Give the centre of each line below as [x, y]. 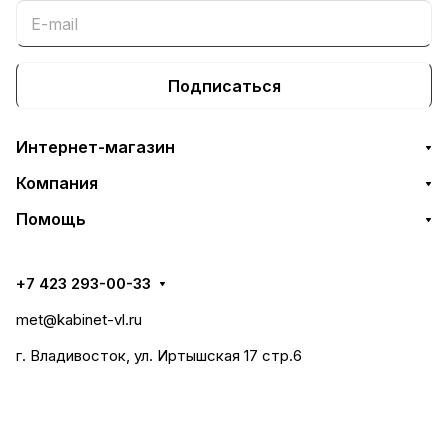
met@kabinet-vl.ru [79, 319]
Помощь [51, 219]
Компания [57, 183]
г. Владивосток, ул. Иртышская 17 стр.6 [159, 355]
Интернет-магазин [95, 147]
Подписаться [224, 85]
